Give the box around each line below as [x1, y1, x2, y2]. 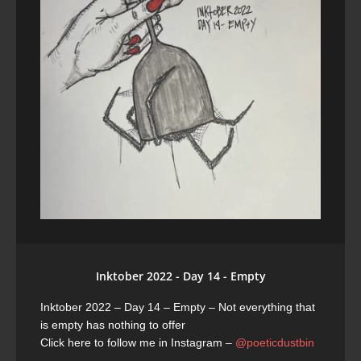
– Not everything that [209, 301, 315, 313]
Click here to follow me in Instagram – [40, 336, 235, 349]
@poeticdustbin [235, 336, 314, 349]
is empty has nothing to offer [40, 318, 189, 331]
